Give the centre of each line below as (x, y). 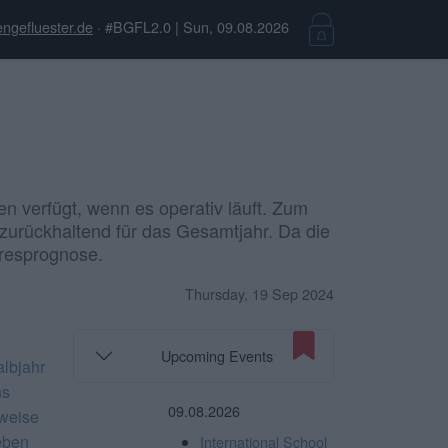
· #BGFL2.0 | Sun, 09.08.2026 (193, 27)
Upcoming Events (217, 356)
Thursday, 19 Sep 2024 (259, 293)
